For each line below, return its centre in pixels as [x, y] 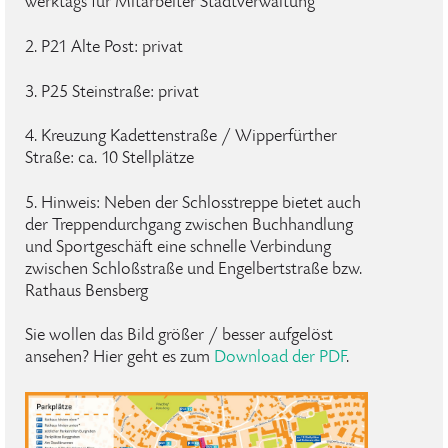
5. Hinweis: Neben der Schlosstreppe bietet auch [193, 203]
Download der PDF [280, 357]
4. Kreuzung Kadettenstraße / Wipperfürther [181, 136]
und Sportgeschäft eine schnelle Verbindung [178, 247]
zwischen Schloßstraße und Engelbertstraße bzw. [193, 269]
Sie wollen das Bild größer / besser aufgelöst [179, 335]
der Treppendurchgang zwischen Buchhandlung [189, 225]
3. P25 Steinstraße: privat [112, 92]
